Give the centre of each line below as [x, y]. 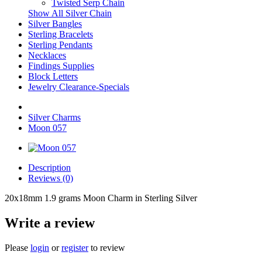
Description [49, 168]
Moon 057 [47, 128]
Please [18, 247]
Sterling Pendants [60, 45]
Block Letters [53, 76]
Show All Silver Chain [70, 13]
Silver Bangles [55, 24]
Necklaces [47, 55]
